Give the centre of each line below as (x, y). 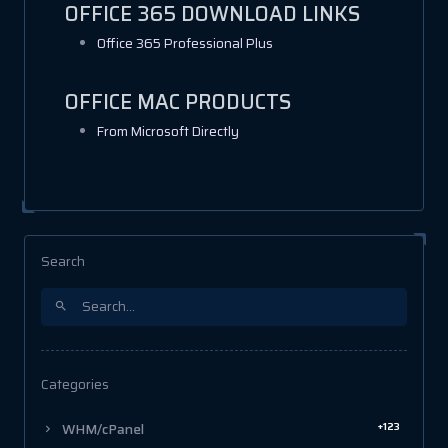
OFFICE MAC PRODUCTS (178, 101)
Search (63, 261)
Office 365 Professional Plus (185, 43)
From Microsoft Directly (168, 131)
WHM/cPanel (101, 429)
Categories (75, 384)
